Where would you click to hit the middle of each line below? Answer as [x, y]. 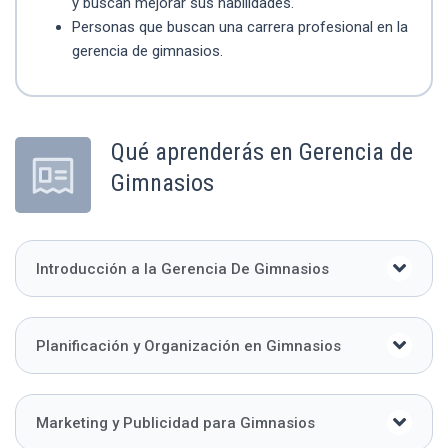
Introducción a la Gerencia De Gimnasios [182, 268]
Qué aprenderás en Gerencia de [262, 152]
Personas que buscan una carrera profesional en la [240, 26]
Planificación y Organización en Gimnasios [188, 345]
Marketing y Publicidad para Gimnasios [175, 422]
